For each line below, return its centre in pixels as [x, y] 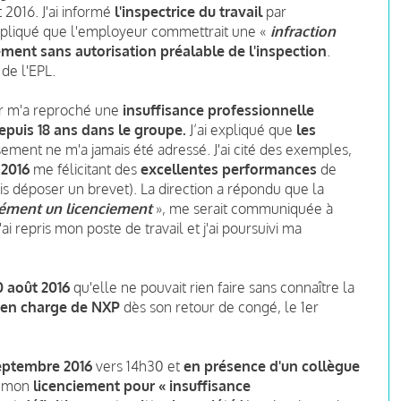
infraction [303, 31]
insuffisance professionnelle [218, 110]
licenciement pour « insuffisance [142, 385]
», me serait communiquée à [243, 208]
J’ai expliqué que [243, 129]
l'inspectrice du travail [188, 11]
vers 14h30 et [138, 366]
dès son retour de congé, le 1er [219, 307]
